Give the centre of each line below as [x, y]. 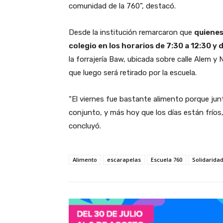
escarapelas [124, 159]
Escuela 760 [167, 159]
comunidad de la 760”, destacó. [122, 6]
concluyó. [85, 126]
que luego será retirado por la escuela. [133, 72]
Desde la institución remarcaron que [131, 32]
